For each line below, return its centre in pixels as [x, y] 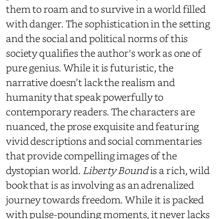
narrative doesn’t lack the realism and [90, 82]
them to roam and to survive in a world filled [106, 9]
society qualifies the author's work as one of [104, 53]
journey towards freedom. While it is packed [105, 199]
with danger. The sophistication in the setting [108, 23]
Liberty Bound [115, 170]
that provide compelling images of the [91, 155]
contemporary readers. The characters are [100, 111]
